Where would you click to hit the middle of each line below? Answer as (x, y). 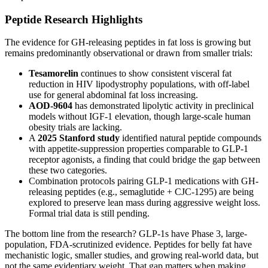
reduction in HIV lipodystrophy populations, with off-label (139, 84)
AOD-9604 (51, 106)
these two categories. (68, 170)
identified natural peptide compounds (191, 138)
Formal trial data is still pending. (89, 214)
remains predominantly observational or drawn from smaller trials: (129, 53)
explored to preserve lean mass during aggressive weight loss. (144, 203)
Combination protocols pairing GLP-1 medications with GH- (144, 181)
